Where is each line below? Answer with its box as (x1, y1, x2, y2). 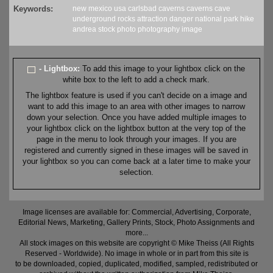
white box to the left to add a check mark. (63, 75, 210, 85)
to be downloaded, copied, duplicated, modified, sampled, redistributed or (15, 260, 258, 269)
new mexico (73, 4, 112, 13)
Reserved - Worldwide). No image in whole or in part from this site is (24, 249, 249, 258)
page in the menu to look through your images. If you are (36, 135, 236, 144)
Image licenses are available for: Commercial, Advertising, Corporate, (22, 208, 251, 217)
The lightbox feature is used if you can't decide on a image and (26, 91, 247, 101)
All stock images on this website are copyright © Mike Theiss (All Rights (19, 239, 254, 248)
